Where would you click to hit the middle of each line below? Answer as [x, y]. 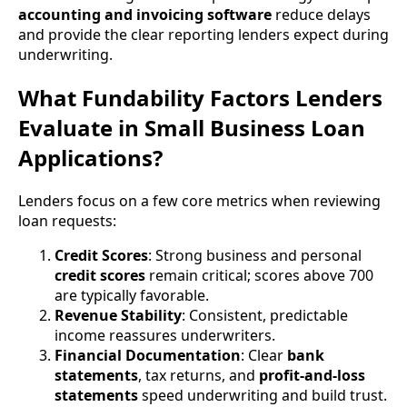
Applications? [90, 158]
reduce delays [321, 15]
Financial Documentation [148, 356]
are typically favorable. [132, 296]
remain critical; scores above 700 [259, 276]
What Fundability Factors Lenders [200, 98]
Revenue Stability [118, 316]
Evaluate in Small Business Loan [192, 128]
